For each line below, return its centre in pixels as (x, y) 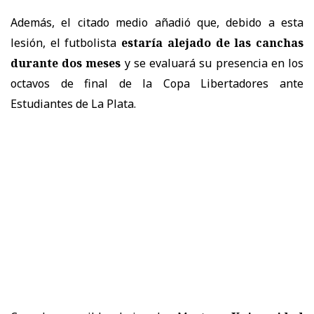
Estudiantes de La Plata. (73, 103)
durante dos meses (66, 63)
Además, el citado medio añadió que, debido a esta (157, 22)
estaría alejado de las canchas (213, 42)
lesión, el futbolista (66, 42)
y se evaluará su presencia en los (212, 63)
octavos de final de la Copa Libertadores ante (157, 83)
